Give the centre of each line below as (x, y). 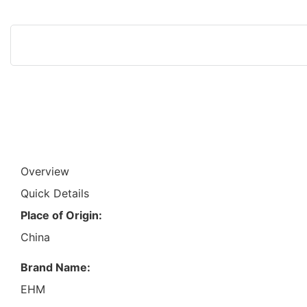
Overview (45, 171)
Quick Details (55, 193)
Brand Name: (56, 267)
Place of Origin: (61, 215)
